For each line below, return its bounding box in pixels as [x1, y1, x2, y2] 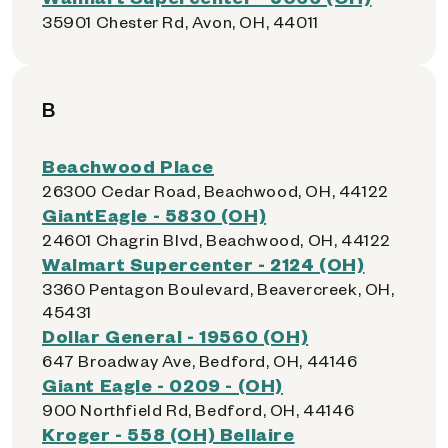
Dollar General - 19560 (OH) [42, 324, 309, 347]
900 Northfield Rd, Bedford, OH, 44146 [42, 399, 355, 420]
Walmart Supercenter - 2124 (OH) [42, 252, 365, 275]
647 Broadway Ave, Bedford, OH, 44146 [42, 350, 358, 371]
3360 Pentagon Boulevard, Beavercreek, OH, [42, 278, 395, 299]
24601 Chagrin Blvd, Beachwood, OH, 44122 [42, 229, 391, 250]
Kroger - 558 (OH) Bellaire [42, 422, 295, 445]
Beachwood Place [42, 154, 214, 177]
